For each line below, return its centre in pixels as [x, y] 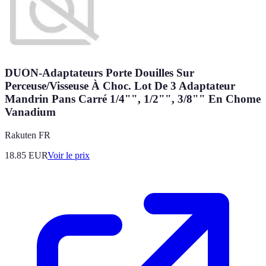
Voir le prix [69, 155]
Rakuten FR [28, 135]
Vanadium [30, 112]
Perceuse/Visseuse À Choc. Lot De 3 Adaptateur [120, 85]
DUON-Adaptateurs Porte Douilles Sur [99, 72]
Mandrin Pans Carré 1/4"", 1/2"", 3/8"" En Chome [133, 99]
